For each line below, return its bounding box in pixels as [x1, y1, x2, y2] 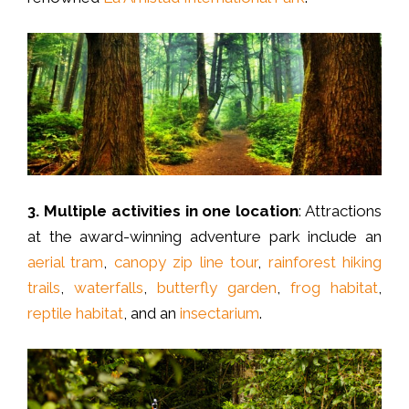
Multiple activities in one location [43, 202, 299, 221]
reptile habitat [27, 304, 123, 323]
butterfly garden [157, 278, 277, 298]
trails [27, 278, 60, 298]
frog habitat [290, 278, 378, 298]
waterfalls [74, 278, 143, 298]
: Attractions [299, 202, 383, 221]
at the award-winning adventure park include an [27, 227, 382, 246]
